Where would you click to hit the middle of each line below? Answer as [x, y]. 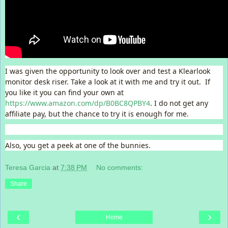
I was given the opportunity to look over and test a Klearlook [108, 71]
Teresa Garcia [28, 168]
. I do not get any [179, 103]
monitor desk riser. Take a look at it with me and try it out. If [108, 82]
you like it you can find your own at [64, 93]
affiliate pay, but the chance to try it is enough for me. [97, 114]
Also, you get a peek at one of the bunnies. [78, 146]
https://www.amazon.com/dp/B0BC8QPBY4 [78, 103]
